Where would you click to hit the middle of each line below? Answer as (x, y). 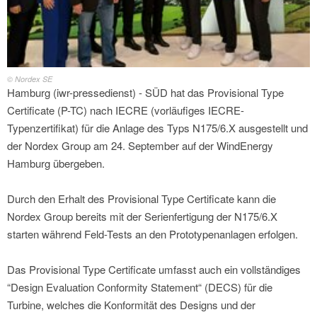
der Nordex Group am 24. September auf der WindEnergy (140, 146)
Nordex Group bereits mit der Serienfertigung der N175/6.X (142, 217)
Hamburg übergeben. (56, 163)
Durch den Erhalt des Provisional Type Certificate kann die (142, 199)
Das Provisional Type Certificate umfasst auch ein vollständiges (154, 270)
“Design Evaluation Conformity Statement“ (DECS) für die (140, 287)
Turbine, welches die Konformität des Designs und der (131, 305)
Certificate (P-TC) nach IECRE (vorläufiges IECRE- (126, 110)
